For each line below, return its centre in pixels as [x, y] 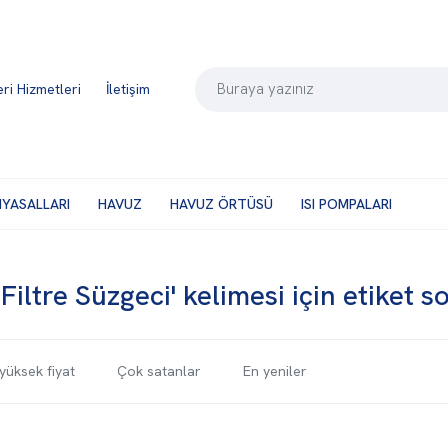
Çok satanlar [159, 371]
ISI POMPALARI [347, 203]
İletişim [128, 88]
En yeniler [275, 371]
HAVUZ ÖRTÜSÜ [222, 203]
